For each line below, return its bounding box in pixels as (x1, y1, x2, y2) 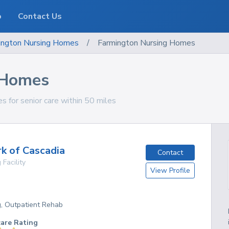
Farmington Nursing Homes (98, 37, 195, 49)
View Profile (150, 165, 191, 175)
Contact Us (18, 11, 62, 22)
